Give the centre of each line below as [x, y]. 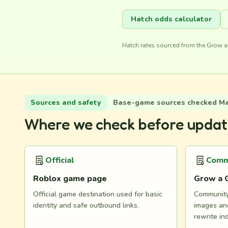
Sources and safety [66, 103]
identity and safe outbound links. [86, 205]
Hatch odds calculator [171, 19]
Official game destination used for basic [98, 194]
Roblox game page [70, 179]
